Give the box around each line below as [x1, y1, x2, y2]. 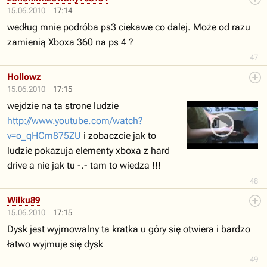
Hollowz [7, 72, 41, 82]
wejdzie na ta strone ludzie [7, 100, 119, 111]
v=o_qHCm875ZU [7, 130, 81, 141]
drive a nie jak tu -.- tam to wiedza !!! [7, 160, 161, 171]
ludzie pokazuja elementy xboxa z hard [7, 145, 170, 156]
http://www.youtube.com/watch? [7, 115, 143, 126]
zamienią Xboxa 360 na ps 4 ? [7, 36, 133, 48]
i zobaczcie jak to [81, 130, 156, 141]
